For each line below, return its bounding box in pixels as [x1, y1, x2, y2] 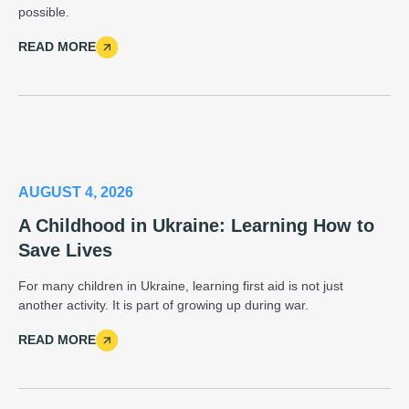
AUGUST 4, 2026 [18, 184, 133, 200]
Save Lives [18, 239, 112, 260]
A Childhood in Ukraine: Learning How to [18, 215, 374, 236]
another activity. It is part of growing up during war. [18, 297, 309, 312]
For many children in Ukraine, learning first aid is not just [18, 278, 343, 293]
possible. [18, 4, 69, 19]
